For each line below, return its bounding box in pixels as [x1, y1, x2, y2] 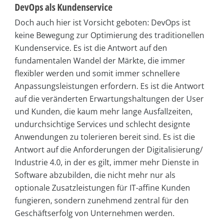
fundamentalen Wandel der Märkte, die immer [15, 55, 185, 66]
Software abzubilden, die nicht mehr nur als [15, 170, 175, 181]
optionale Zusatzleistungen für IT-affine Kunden [15, 182, 190, 194]
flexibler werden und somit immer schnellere [15, 68, 180, 79]
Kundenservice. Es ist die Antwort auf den [15, 43, 167, 54]
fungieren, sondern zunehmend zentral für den [15, 195, 189, 206]
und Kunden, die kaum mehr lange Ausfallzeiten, [15, 106, 193, 117]
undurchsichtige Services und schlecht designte [15, 119, 190, 130]
